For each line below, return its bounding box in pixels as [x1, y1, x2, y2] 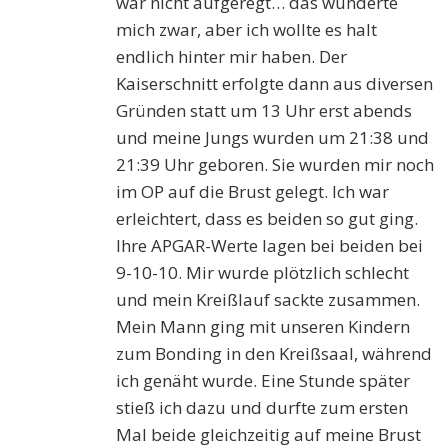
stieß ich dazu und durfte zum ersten [116, 396, 409, 420]
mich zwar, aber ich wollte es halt [116, 18, 378, 42]
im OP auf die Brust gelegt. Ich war [116, 180, 390, 204]
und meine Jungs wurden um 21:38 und [116, 126, 430, 150]
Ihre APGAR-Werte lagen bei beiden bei [116, 234, 424, 258]
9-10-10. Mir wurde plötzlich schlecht [116, 261, 410, 285]
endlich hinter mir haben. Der [116, 45, 348, 69]
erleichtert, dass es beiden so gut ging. [116, 207, 419, 231]
